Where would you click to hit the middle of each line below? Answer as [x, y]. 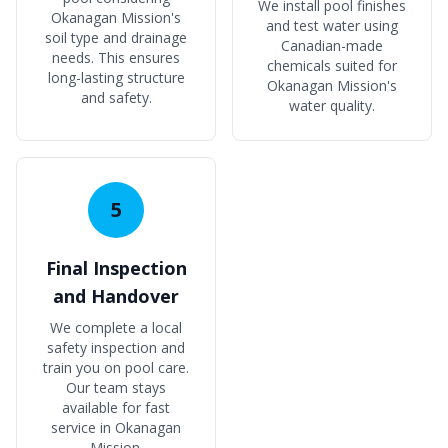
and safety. [116, 97]
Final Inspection [116, 268]
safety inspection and [116, 347]
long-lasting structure [116, 77]
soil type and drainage [116, 37]
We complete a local [116, 327]
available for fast [116, 407]
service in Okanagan [116, 427]
